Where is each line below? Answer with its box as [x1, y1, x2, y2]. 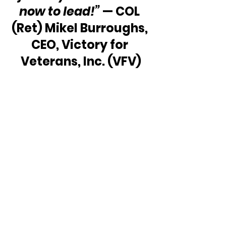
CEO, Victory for [31, 36, 131, 53]
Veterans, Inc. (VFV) [20, 52, 141, 70]
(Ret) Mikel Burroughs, [11, 19, 150, 36]
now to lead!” [19, 3, 100, 20]
